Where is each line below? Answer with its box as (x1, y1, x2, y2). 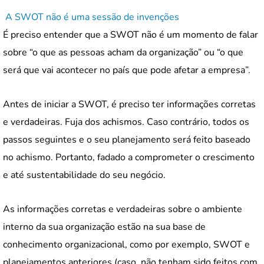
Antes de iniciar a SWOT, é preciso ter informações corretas (3, 97, 256, 111)
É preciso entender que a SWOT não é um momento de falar (3, 28, 258, 41)
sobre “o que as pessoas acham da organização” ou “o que (3, 45, 243, 59)
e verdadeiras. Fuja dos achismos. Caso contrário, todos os (3, 115, 249, 128)
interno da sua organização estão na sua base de (3, 220, 206, 233)
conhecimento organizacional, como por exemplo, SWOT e (3, 237, 250, 251)
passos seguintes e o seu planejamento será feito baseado (3, 133, 250, 146)
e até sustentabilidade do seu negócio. (3, 168, 166, 181)
